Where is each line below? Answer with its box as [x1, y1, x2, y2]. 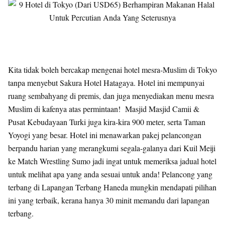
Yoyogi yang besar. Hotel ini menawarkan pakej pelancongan [8, 130, 201, 140]
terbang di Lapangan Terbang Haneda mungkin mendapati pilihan [8, 182, 216, 192]
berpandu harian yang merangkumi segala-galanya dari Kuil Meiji [8, 143, 215, 153]
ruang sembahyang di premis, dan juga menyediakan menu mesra [8, 90, 214, 101]
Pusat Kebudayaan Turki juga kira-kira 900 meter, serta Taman [8, 117, 205, 127]
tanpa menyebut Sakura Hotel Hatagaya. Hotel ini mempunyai [8, 77, 204, 88]
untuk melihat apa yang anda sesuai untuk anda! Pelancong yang [8, 169, 212, 179]
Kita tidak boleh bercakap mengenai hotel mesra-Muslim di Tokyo [8, 64, 217, 75]
